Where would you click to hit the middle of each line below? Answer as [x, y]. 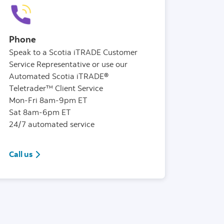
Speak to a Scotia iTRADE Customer [73, 52]
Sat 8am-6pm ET [40, 112]
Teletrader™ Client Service [57, 88]
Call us [21, 154]
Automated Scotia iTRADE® [59, 76]
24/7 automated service [52, 124]
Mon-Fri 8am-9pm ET [48, 100]
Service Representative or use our [68, 64]
